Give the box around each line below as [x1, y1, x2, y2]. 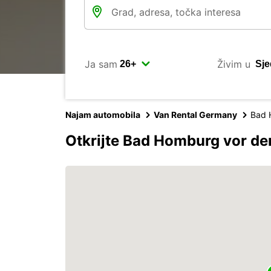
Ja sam [85, 57, 117, 70]
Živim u [217, 57, 250, 70]
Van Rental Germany [154, 109, 237, 120]
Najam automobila [65, 109, 140, 120]
